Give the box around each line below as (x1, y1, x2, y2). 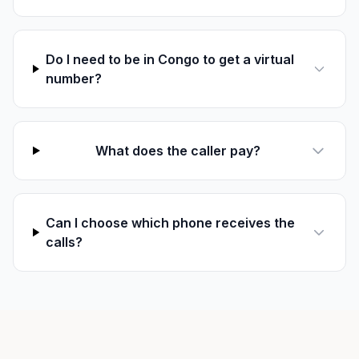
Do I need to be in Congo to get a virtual (45, 51, 294, 67)
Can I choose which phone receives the (46, 215, 296, 231)
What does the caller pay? (95, 143, 261, 159)
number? (45, 71, 102, 87)
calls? (46, 234, 83, 250)
